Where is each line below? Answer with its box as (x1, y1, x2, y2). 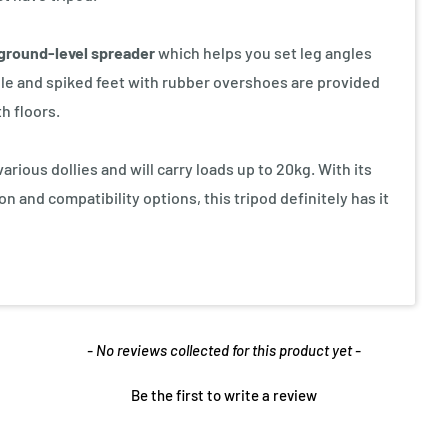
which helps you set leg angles (155, 42, 372, 62)
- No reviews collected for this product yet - (87, 340, 361, 359)
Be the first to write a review (131, 385, 317, 404)
